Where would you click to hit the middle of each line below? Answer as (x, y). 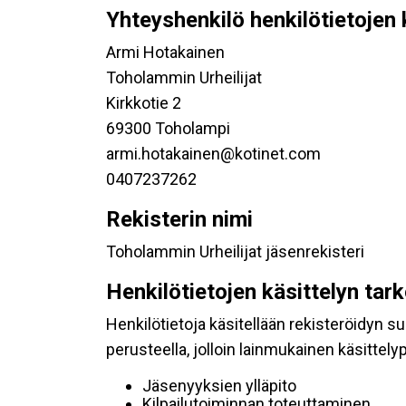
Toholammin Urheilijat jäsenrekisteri (235, 251)
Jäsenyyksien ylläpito (219, 386)
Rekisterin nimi (179, 219)
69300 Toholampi (168, 128)
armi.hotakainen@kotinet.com (213, 154)
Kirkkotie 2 (144, 103)
